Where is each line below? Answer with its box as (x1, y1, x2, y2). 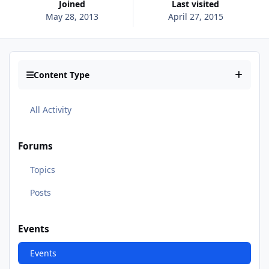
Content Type (34, 69, 89, 81)
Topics (29, 164, 55, 176)
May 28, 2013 (46, 10, 99, 22)
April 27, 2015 (168, 10, 223, 22)
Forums (18, 139, 53, 153)
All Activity (29, 103, 71, 115)
